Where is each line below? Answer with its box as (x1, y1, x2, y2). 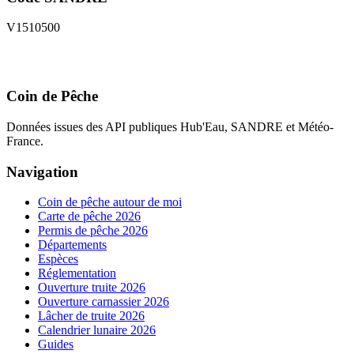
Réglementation (38, 266, 116, 281)
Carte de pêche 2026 (38, 209, 141, 224)
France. (6, 134, 43, 148)
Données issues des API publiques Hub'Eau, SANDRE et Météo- (6, 119, 333, 134)
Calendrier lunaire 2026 (38, 323, 156, 337)
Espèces (38, 252, 78, 266)
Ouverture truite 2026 (38, 281, 145, 295)
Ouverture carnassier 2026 (38, 295, 169, 309)
